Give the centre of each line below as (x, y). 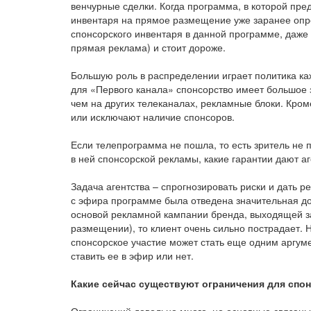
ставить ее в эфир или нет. (132, 255)
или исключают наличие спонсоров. (153, 117)
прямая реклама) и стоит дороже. (148, 47)
